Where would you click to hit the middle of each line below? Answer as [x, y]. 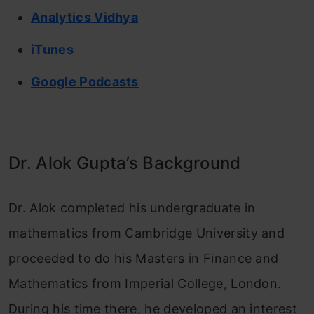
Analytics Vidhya [85, 17]
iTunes [52, 49]
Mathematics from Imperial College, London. [145, 284]
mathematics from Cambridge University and [147, 233]
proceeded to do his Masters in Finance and [144, 258]
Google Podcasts [85, 82]
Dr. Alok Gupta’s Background [125, 163]
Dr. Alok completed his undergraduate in [132, 208]
